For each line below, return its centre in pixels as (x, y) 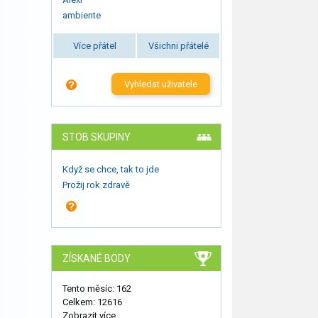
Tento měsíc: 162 (97, 288)
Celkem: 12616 (92, 302)
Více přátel (94, 45)
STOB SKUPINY (97, 137)
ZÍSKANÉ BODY (97, 258)
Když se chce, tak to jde (111, 169)
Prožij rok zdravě (96, 185)
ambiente (82, 15)
